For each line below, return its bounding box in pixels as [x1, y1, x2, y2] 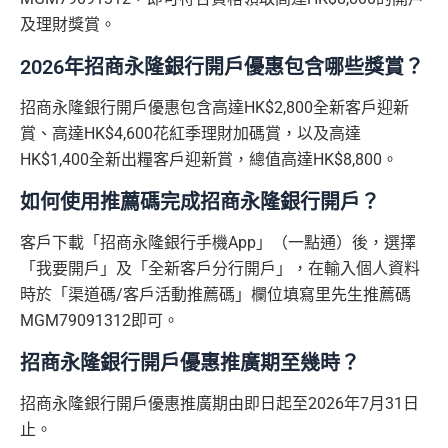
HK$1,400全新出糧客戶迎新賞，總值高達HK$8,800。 [20, 150, 398, 170]
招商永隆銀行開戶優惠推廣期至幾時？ [20, 351, 360, 376]
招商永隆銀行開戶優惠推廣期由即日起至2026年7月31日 [20, 394, 419, 414]
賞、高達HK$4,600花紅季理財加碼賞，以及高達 [20, 124, 361, 144]
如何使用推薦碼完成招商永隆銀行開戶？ [20, 190, 380, 215]
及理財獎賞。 [20, 15, 116, 35]
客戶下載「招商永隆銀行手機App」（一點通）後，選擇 [20, 233, 416, 253]
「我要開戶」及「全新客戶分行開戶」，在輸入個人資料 [20, 259, 420, 279]
